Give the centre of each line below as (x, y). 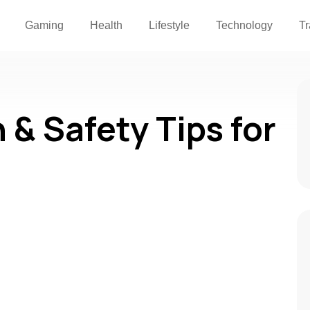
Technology (245, 25)
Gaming (45, 25)
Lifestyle (170, 25)
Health (107, 25)
